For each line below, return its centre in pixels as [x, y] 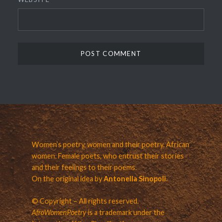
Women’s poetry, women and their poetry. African [110, 145]
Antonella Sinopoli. [136, 179]
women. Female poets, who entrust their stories [108, 156]
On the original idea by [67, 179]
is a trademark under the [125, 213]
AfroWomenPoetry [59, 213]
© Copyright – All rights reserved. [85, 201]
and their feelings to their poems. [84, 167]
